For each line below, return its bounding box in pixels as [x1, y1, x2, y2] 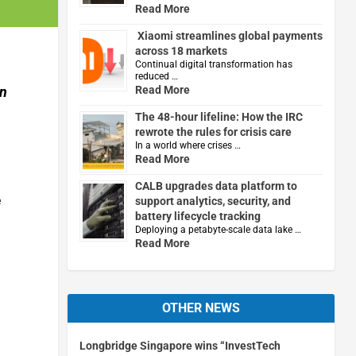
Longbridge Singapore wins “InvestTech [79, 339, 281, 352]
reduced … [134, 70, 178, 82]
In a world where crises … [134, 139, 241, 151]
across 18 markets [134, 44, 227, 57]
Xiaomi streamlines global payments [134, 29, 323, 42]
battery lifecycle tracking [134, 209, 261, 222]
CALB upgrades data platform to [134, 179, 297, 192]
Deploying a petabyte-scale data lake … [134, 223, 301, 235]
